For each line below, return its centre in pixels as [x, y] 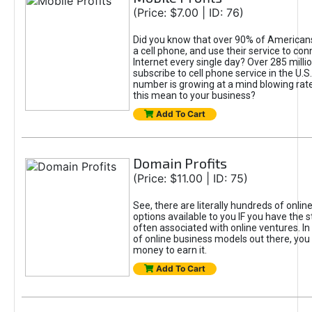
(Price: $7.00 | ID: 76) [188, 13]
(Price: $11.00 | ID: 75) [190, 178]
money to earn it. [170, 250]
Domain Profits [180, 163]
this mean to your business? [194, 95]
